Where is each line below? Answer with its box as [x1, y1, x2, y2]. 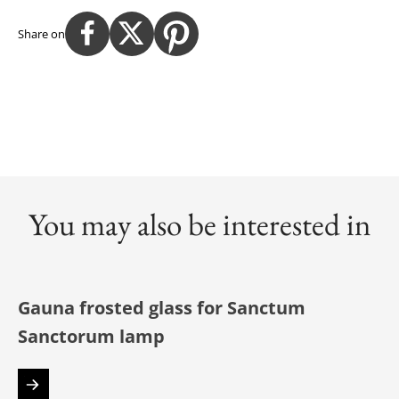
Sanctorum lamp [18, 323, 165, 348]
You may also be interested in [28, 203, 370, 244]
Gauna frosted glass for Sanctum [18, 295, 305, 320]
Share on [18, 25, 65, 42]
